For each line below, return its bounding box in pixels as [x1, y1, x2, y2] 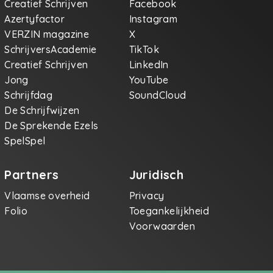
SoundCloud [129, 89, 186, 101]
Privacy [129, 190, 165, 202]
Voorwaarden [129, 220, 196, 232]
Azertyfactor [4, 13, 65, 25]
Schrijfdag [4, 89, 53, 101]
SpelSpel [4, 135, 46, 147]
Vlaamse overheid [4, 190, 90, 202]
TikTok [129, 43, 160, 55]
